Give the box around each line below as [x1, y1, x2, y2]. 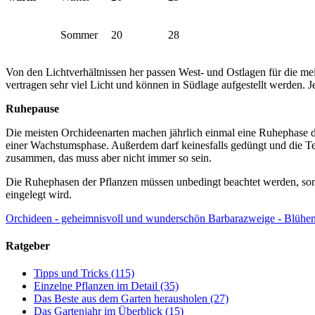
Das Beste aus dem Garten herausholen [34, 292, 207, 305]
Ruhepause [6, 102, 59, 115]
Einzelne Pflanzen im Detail [34, 280, 157, 292]
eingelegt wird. [6, 188, 72, 200]
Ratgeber [6, 240, 50, 252]
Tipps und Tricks [34, 267, 108, 280]
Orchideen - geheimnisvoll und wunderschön [6, 212, 205, 224]
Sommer [60, 28, 98, 41]
